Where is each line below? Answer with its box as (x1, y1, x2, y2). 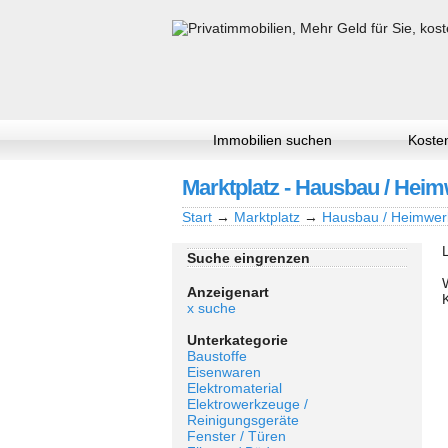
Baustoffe (187, 348, 247, 364)
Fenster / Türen (187, 428, 286, 444)
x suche (187, 300, 236, 316)
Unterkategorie (187, 332, 288, 348)
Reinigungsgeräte (187, 412, 299, 428)
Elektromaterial (187, 380, 282, 396)
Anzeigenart (187, 284, 269, 300)
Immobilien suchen (212, 132, 332, 148)
